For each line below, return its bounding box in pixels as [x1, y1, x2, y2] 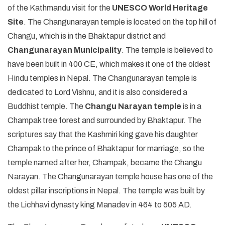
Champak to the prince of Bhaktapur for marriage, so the [8, 144, 204, 153]
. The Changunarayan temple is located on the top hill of [24, 17, 216, 26]
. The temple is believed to [122, 45, 213, 54]
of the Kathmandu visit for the [8, 3, 112, 12]
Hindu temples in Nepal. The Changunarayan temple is [8, 73, 197, 82]
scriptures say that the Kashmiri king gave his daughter [8, 130, 198, 139]
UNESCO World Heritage [112, 3, 208, 12]
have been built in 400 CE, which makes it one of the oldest [8, 59, 210, 68]
